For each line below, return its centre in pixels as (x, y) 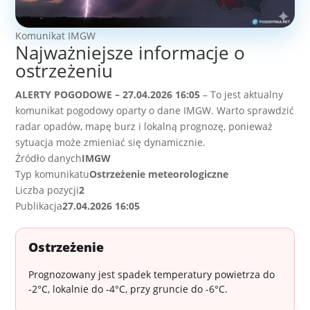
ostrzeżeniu (64, 71)
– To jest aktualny (242, 95)
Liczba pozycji (47, 190)
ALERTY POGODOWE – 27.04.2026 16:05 (108, 95)
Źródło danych (49, 158)
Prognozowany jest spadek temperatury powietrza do (152, 275)
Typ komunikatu (53, 174)
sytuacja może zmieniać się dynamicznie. (111, 143)
